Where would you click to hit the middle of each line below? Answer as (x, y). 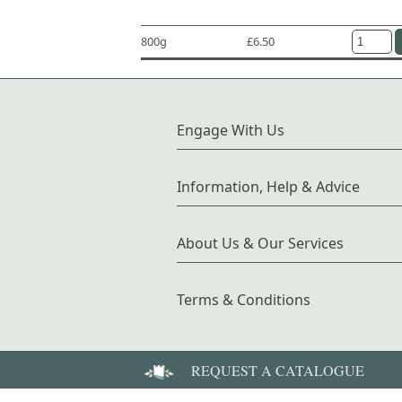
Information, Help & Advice (268, 186)
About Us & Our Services (260, 243)
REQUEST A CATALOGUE (278, 370)
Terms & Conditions (244, 299)
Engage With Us (231, 130)
